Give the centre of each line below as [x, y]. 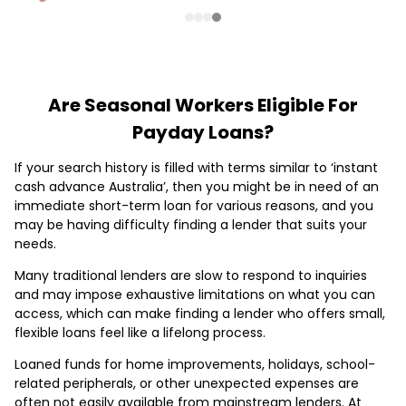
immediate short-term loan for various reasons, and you [194, 205]
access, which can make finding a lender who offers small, [200, 313]
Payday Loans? [203, 132]
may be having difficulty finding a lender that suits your [191, 224]
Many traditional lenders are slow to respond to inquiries [191, 275]
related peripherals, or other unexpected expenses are [187, 383]
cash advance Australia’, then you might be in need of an [197, 186]
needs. [35, 243]
